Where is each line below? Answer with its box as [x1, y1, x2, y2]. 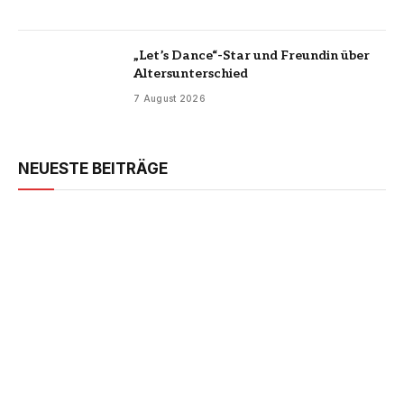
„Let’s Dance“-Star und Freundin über [133, 47, 370, 63]
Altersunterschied [133, 65, 248, 81]
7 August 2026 [133, 92, 206, 104]
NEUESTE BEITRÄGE [18, 160, 168, 179]
